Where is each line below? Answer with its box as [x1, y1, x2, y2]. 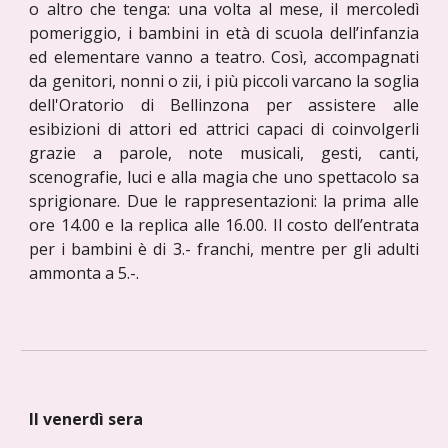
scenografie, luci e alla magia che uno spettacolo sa [29, 166, 419, 189]
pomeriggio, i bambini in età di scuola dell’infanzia [29, 22, 419, 45]
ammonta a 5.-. [29, 262, 140, 285]
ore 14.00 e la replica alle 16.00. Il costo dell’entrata [29, 214, 419, 237]
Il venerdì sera [29, 408, 144, 430]
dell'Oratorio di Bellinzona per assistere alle [29, 94, 419, 117]
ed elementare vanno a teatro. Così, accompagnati [29, 46, 419, 69]
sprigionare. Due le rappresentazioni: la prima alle [29, 190, 419, 213]
